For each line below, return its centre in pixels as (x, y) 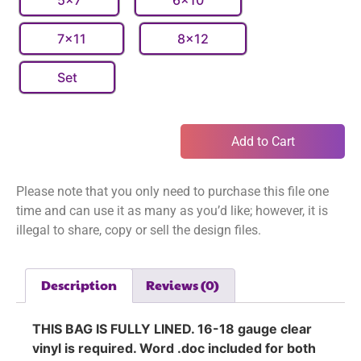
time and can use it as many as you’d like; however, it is (172, 211)
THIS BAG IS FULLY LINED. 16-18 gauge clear (172, 329)
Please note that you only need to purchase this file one (172, 192)
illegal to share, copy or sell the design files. (140, 230)
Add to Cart (263, 141)
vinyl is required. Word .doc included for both (174, 349)
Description (79, 285)
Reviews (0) (182, 285)
